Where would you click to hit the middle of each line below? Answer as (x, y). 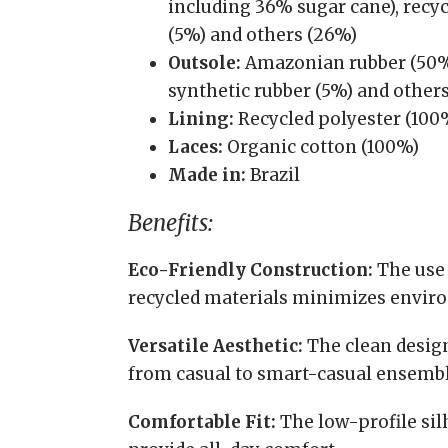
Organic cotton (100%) (321, 147)
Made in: (207, 175)
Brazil (273, 175)
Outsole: (204, 63)
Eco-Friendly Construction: (250, 270)
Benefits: (170, 223)
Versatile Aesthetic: (215, 346)
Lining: (201, 119)
